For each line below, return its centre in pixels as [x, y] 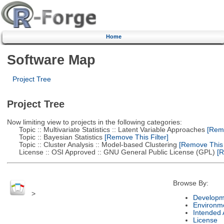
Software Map [51, 59]
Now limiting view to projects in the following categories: [94, 122]
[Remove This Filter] [135, 137]
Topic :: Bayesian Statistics [54, 137]
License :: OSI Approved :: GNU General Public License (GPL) [111, 152]
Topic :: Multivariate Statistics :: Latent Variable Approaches [106, 129]
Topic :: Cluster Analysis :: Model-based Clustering [92, 144]
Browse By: [190, 183]
